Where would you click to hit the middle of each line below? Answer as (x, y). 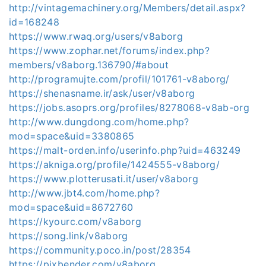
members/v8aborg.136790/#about (89, 64)
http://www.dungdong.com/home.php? (99, 121)
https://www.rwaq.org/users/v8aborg (96, 36)
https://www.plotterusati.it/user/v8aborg (104, 178)
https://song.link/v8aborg (69, 235)
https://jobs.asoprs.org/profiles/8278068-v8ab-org (129, 107)
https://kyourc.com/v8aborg (75, 221)
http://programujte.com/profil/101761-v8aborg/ (119, 79)
